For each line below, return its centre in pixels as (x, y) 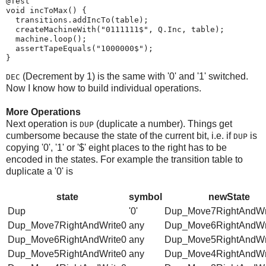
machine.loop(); (46, 39)
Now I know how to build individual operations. (104, 88)
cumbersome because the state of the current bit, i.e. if (120, 135)
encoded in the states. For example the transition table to (124, 159)
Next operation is (43, 123)
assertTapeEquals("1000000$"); (80, 48)
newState (229, 197)
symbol (145, 197)
